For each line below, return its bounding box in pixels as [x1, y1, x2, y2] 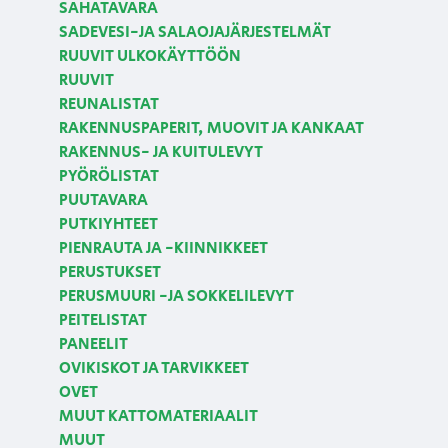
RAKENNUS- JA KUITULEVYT [58, 140, 263, 164]
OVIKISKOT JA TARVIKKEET [58, 356, 249, 380]
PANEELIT [58, 332, 128, 356]
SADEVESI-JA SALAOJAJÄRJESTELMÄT [58, 20, 331, 44]
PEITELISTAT [58, 308, 147, 332]
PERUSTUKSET [58, 260, 161, 284]
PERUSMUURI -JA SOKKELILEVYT [58, 284, 294, 308]
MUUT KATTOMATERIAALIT [58, 404, 258, 428]
